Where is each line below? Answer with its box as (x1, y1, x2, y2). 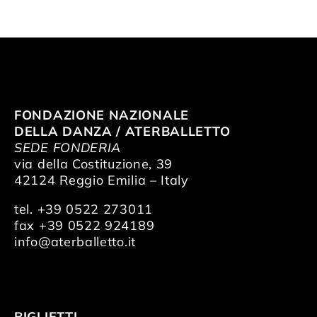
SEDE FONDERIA (14, 139, 122, 156)
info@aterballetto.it (14, 234, 136, 250)
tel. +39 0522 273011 (14, 201, 153, 218)
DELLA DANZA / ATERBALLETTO (14, 123, 231, 140)
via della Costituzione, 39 (14, 156, 173, 173)
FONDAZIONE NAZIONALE (14, 107, 189, 124)
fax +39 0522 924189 (14, 217, 155, 234)
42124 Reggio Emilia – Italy (14, 172, 189, 189)
